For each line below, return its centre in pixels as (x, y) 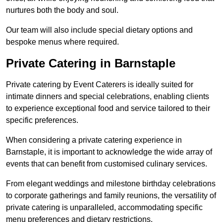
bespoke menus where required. (62, 42)
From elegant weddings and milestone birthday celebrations (111, 184)
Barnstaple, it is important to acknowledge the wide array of (109, 152)
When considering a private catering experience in (94, 140)
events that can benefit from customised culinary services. (107, 164)
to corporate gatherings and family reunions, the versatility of (111, 196)
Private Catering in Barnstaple (91, 63)
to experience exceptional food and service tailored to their (108, 109)
